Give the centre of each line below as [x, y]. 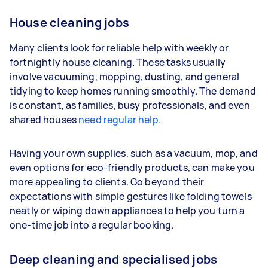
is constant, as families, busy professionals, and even [130, 105]
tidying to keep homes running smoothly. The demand [133, 91]
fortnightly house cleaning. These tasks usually [118, 62]
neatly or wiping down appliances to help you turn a [127, 211]
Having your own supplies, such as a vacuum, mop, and [134, 153]
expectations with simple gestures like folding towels [131, 196]
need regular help [118, 120]
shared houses [44, 120]
